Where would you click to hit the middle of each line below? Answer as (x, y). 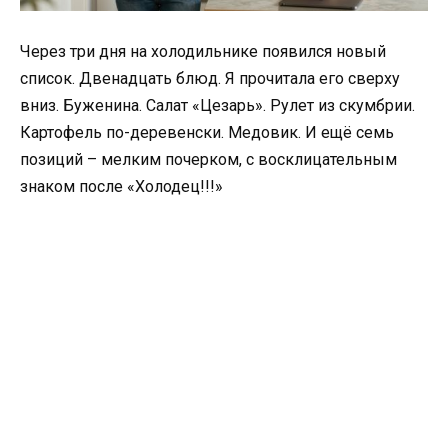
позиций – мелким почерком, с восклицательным (208, 159)
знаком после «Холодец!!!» (121, 186)
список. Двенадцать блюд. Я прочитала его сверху (210, 78)
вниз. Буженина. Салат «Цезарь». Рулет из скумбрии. (217, 105)
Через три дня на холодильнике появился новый (203, 51)
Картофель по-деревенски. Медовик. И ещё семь (207, 132)
